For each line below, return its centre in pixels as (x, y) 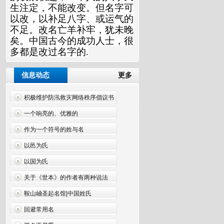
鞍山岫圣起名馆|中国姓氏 (58, 193)
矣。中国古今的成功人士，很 (72, 41)
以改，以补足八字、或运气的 (72, 19)
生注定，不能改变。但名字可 (72, 8)
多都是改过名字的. (49, 52)
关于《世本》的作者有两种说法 (66, 177)
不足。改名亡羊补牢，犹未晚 (72, 30)
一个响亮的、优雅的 (51, 113)
